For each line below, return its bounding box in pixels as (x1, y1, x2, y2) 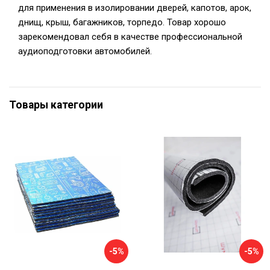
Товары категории (9, 99, 103, 111)
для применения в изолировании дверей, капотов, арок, (18, 2, 251, 13)
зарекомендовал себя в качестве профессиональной (18, 31, 242, 42)
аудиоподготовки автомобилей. (18, 46, 152, 57)
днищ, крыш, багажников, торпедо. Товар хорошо (18, 17, 226, 28)
